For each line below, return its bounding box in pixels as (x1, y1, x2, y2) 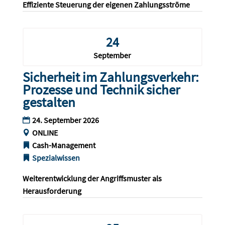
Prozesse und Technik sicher (22, 81, 180, 98)
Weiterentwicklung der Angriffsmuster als (22, 173, 163, 184)
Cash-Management (32, 140, 95, 151)
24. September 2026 (32, 115, 99, 126)
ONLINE (32, 128, 58, 138)
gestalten (22, 93, 75, 111)
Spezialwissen (32, 153, 80, 163)
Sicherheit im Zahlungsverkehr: (22, 68, 199, 86)
